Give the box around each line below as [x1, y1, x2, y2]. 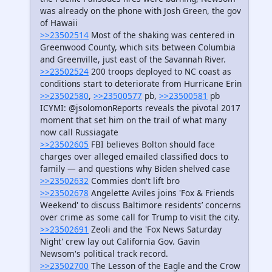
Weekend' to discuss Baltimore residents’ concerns [40, 199, 241, 211]
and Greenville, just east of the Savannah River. [40, 53, 226, 66]
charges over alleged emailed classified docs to [40, 151, 228, 163]
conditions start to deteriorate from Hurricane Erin [40, 78, 242, 90]
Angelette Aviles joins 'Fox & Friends [89, 187, 234, 199]
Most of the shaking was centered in [89, 29, 234, 41]
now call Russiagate [40, 126, 118, 138]
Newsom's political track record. [40, 248, 168, 260]
